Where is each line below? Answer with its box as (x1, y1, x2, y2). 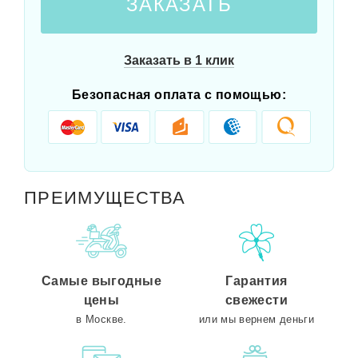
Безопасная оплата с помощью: (71, 88, 287, 102)
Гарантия (225, 274, 288, 288)
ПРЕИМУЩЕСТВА (24, 188, 186, 209)
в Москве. (76, 313, 127, 326)
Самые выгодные (42, 274, 161, 288)
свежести (225, 293, 288, 308)
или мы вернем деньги (199, 313, 314, 326)
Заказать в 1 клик (124, 54, 234, 68)
